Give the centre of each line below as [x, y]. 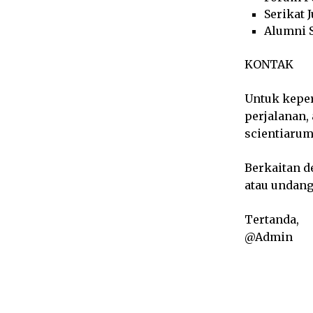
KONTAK [269, 65]
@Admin [268, 237]
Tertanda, [271, 220]
